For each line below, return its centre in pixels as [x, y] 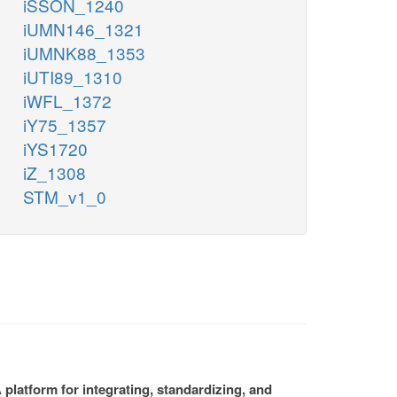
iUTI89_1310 [73, 77]
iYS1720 [55, 149]
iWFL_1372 [67, 101]
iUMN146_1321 [83, 29]
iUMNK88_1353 [84, 53]
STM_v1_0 [65, 197]
